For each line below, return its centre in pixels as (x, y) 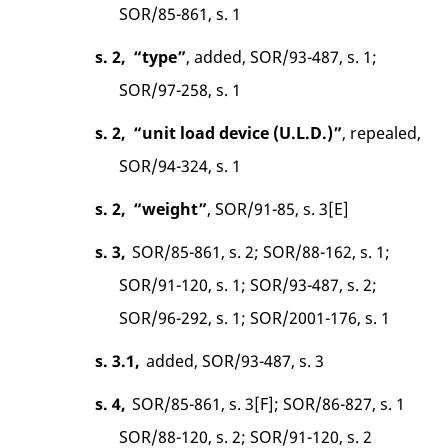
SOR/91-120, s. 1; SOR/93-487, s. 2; (248, 284)
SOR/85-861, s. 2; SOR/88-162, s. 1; (260, 251)
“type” (160, 56)
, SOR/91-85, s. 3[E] (278, 208)
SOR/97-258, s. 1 (180, 89)
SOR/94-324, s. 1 (180, 165)
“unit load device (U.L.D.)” (238, 132)
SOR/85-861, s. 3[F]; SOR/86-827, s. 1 (268, 403)
